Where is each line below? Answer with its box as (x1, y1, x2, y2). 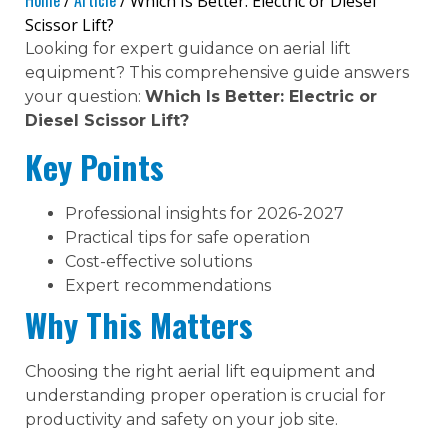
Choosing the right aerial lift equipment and (25, 361, 376, 381)
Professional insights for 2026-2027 (65, 203, 344, 223)
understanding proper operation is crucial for (25, 385, 386, 405)
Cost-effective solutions (65, 251, 252, 271)
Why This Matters (25, 300, 253, 348)
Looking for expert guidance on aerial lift (25, 39, 351, 59)
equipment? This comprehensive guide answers (25, 63, 409, 83)
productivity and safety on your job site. (25, 409, 338, 429)
